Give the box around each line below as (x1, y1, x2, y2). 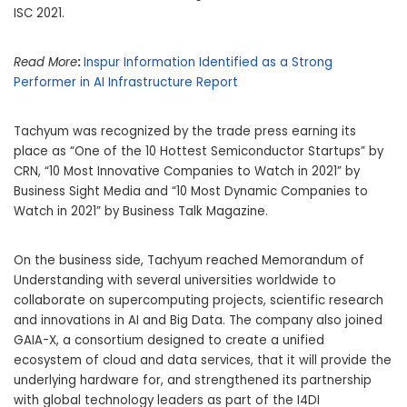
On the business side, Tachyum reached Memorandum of (14, 252, 364, 270)
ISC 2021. (14, 5, 65, 23)
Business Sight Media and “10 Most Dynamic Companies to (14, 183, 368, 201)
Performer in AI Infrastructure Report (14, 74, 238, 92)
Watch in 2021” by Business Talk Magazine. (14, 203, 268, 221)
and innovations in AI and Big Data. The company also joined (14, 312, 382, 330)
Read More (14, 54, 77, 72)
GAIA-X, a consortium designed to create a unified (14, 332, 324, 350)
